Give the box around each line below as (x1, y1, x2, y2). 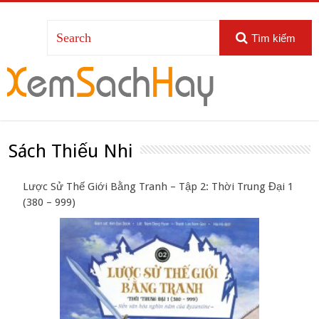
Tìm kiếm (251, 32, 296, 44)
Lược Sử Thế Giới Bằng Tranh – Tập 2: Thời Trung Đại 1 (23, 180, 294, 194)
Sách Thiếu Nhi (9, 140, 134, 162)
